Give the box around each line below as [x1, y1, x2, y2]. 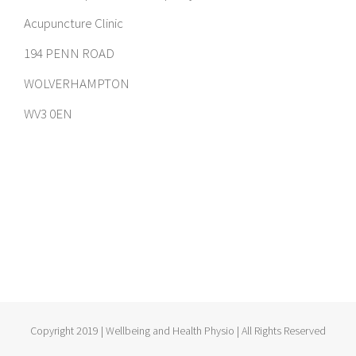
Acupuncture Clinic [24, 14, 123, 32]
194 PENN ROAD [24, 44, 114, 62]
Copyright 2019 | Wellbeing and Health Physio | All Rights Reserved [30, 323, 326, 338]
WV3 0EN [24, 105, 72, 122]
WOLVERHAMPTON [24, 75, 130, 92]
